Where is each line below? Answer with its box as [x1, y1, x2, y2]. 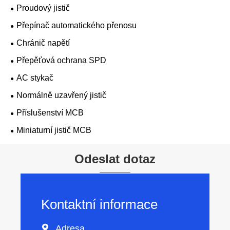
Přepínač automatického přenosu [16, 21, 137, 30]
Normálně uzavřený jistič [16, 91, 106, 100]
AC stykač [16, 73, 53, 83]
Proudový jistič [16, 4, 70, 13]
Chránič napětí [16, 39, 70, 48]
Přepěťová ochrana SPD [16, 56, 106, 65]
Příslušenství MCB [16, 108, 84, 118]
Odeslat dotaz [74, 151, 156, 166]
